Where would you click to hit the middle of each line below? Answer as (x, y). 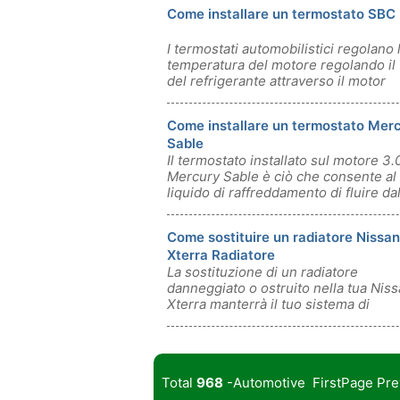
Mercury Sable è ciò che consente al (282, 176)
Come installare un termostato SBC (281, 14)
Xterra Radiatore (221, 255)
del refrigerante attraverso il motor (276, 81)
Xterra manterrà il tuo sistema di (268, 304)
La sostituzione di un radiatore (262, 272)
